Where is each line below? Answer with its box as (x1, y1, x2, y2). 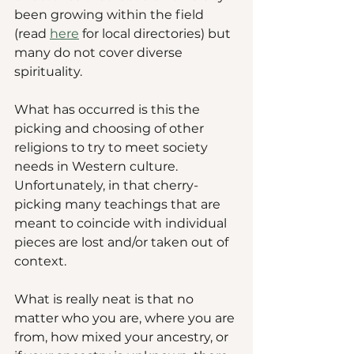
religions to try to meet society (14, 140, 211, 156)
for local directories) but (79, 26, 234, 42)
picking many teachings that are (14, 197, 224, 213)
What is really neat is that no (14, 292, 197, 307)
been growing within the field (14, 7, 207, 23)
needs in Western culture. (14, 159, 181, 175)
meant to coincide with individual (14, 216, 230, 232)
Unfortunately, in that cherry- (14, 178, 198, 194)
